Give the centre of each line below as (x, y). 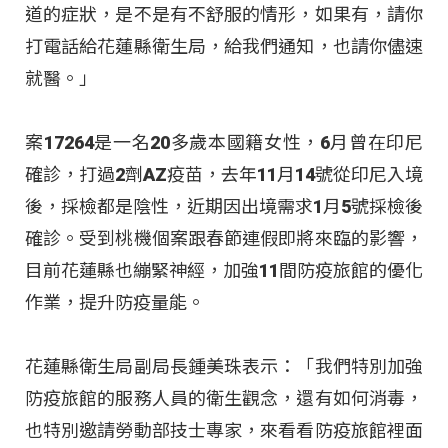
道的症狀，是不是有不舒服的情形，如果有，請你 (224, 14)
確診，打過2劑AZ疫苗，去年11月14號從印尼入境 (224, 175)
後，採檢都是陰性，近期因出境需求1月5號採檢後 (224, 207)
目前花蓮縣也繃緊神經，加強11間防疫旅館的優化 (224, 271)
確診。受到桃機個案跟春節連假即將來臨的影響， (224, 239)
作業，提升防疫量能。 (115, 303)
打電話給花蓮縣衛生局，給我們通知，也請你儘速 (224, 46)
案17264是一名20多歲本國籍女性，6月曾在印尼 (224, 143)
